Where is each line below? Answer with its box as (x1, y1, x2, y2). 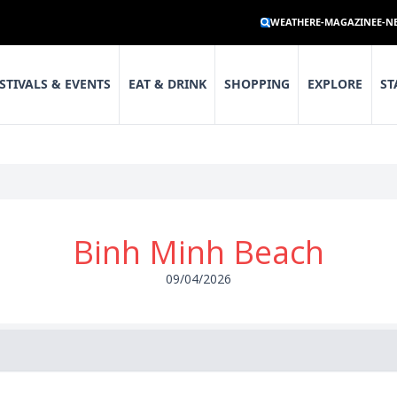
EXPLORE (307, 75, 363, 93)
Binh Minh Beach (73, 230, 324, 275)
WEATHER (270, 15, 315, 29)
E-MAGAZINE (315, 15, 377, 29)
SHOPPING (223, 75, 290, 93)
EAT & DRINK (128, 75, 206, 93)
